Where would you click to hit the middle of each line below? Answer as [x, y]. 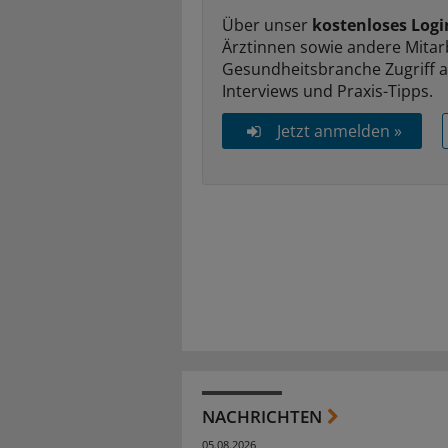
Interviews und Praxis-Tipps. [327, 90]
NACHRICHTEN [262, 416]
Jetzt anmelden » [339, 130]
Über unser [267, 24]
